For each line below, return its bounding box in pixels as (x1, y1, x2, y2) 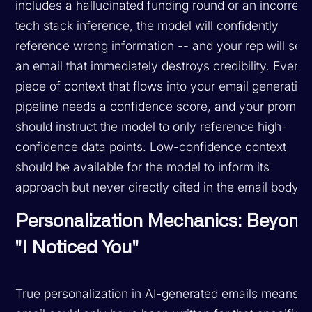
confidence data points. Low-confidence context (15, 139, 287, 154)
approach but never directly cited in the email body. (15, 179, 302, 194)
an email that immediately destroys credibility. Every (15, 58, 306, 73)
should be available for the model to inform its (15, 159, 270, 174)
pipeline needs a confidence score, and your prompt (15, 98, 307, 114)
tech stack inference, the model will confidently (15, 17, 279, 33)
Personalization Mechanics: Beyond (15, 212, 311, 231)
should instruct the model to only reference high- (15, 118, 288, 134)
